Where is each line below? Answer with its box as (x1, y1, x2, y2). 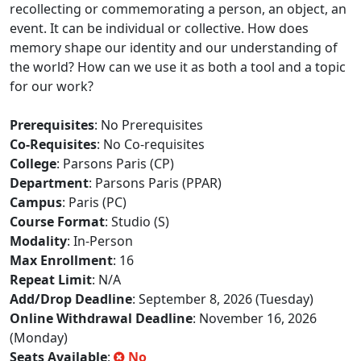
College (10, 155, 56, 172)
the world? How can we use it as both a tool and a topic (10, 58, 346, 76)
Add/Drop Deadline (10, 290, 132, 308)
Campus (10, 193, 62, 211)
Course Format (10, 213, 105, 230)
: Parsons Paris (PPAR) (89, 174, 222, 192)
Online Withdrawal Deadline (10, 309, 193, 327)
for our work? (10, 77, 93, 95)
